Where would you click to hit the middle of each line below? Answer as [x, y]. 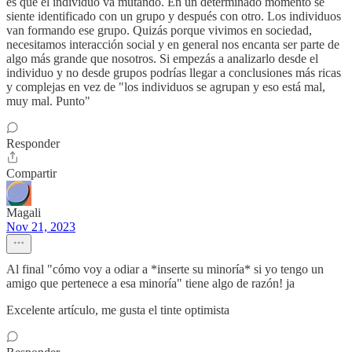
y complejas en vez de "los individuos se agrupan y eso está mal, [166, 87]
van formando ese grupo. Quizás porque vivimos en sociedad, [159, 31]
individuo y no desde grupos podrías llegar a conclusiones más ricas [174, 73]
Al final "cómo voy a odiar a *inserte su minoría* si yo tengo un [165, 269]
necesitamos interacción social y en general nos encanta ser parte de [173, 45]
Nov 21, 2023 [41, 227]
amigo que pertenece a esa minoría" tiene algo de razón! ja [150, 284]
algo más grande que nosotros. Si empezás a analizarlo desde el [162, 59]
